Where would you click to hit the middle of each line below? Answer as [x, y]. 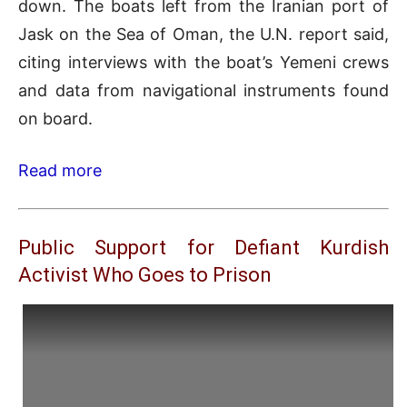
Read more [60, 170]
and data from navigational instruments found [203, 90]
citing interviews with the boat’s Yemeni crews [203, 62]
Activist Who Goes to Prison [145, 274]
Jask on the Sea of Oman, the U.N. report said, [203, 34]
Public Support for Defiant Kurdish [203, 247]
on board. [55, 118]
